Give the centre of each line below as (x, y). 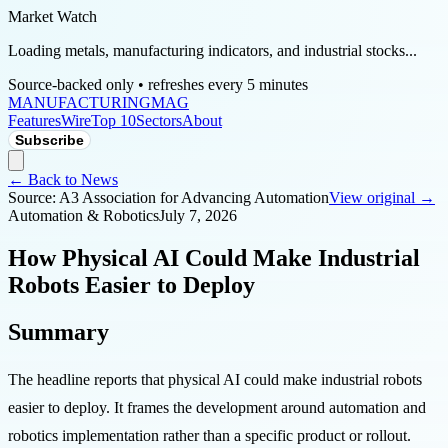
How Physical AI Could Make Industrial (214, 257)
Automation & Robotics (83, 215)
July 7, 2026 (198, 215)
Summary (58, 331)
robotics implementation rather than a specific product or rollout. (209, 435)
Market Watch (52, 16)
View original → (382, 197)
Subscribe (49, 140)
